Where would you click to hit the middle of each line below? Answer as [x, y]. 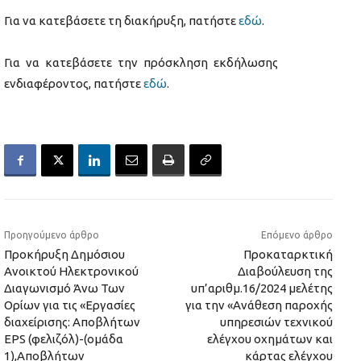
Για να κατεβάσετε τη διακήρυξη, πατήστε [121, 21]
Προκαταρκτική [288, 255]
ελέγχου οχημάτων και [270, 339]
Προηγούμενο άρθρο [52, 235]
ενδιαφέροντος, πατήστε [74, 84]
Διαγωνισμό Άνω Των [64, 288]
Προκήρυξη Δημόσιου [64, 255]
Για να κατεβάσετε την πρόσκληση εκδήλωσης [141, 63]
